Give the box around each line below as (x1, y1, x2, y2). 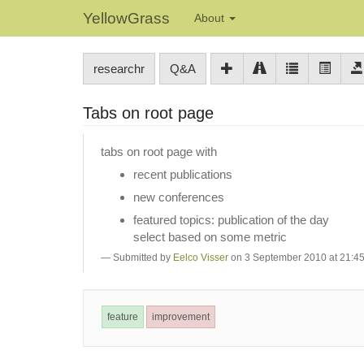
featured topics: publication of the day (133, 212, 329, 227)
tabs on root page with (101, 144, 217, 158)
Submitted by (113, 251, 173, 263)
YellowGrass (83, 10, 170, 27)
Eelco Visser (173, 251, 228, 263)
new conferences (133, 189, 224, 204)
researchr (93, 62, 145, 76)
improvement (152, 311, 210, 323)
